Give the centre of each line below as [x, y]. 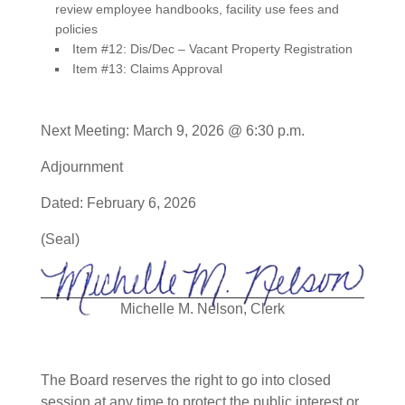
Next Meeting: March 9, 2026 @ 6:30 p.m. [172, 130]
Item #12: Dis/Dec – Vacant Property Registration [212, 48]
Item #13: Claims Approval [147, 68]
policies [76, 28]
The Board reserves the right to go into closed [185, 380]
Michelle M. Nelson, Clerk [202, 308]
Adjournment [81, 166]
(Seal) [60, 239]
